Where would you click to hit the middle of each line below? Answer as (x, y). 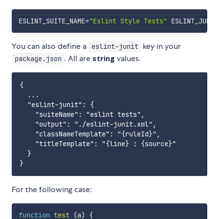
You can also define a (50, 46)
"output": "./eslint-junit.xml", (88, 124)
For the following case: (52, 190)
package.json (38, 59)
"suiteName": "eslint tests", (82, 115)
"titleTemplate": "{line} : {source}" (98, 144)
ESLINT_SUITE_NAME (52, 21)
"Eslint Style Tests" (128, 21)
